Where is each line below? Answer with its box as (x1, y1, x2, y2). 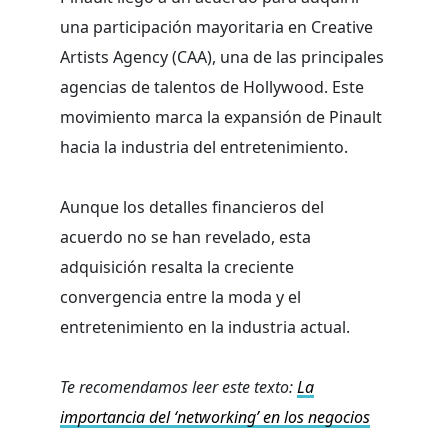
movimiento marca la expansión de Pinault (60, 105, 382, 128)
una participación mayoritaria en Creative (60, 15, 373, 38)
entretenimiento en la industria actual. (60, 315, 350, 338)
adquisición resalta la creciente (60, 255, 294, 278)
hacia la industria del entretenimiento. (60, 135, 348, 158)
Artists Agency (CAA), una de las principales (60, 45, 384, 68)
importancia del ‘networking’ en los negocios (60, 405, 370, 428)
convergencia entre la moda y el (60, 285, 301, 308)
